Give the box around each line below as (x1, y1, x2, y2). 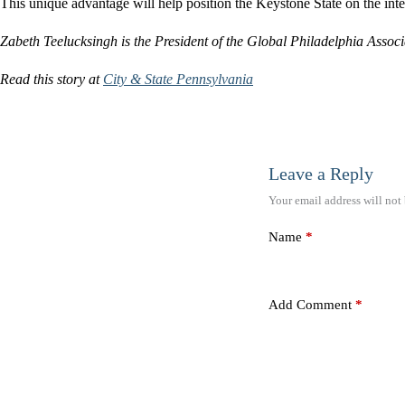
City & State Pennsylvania (103, 71, 253, 87)
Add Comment (268, 297, 352, 313)
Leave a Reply (268, 163, 373, 184)
